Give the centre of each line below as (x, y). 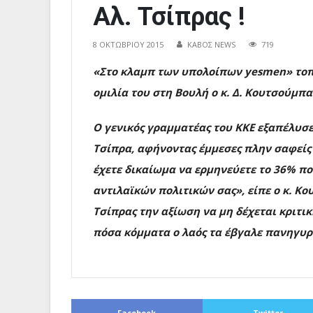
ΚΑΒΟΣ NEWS (211, 44)
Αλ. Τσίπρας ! (169, 17)
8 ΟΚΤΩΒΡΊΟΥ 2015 (128, 44)
